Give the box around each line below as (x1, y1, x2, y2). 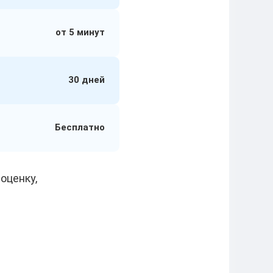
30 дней (68, 74, 105, 85)
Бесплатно (55, 122, 105, 133)
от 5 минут (55, 27, 105, 38)
